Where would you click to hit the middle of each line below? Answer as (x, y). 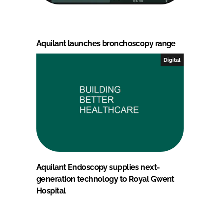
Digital (172, 60)
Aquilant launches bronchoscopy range (106, 43)
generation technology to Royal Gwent (105, 179)
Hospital (51, 191)
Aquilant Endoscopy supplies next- (98, 167)
